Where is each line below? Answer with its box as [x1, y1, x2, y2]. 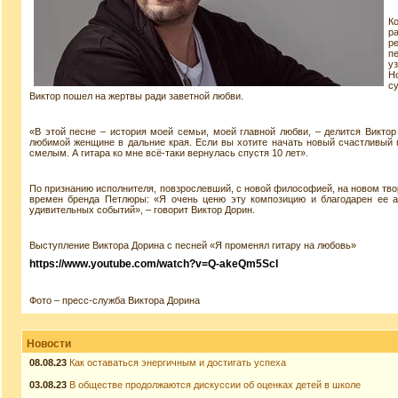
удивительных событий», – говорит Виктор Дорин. [29, 204, 255, 215]
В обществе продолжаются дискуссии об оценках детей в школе [69, 379, 361, 390]
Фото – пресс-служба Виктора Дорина [29, 295, 200, 306]
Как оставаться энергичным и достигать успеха [69, 357, 286, 368]
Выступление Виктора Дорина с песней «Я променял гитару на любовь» [29, 240, 356, 251]
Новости [27, 338, 71, 350]
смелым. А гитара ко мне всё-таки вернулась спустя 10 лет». [29, 147, 308, 158]
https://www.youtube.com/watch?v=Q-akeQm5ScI [29, 258, 278, 270]
